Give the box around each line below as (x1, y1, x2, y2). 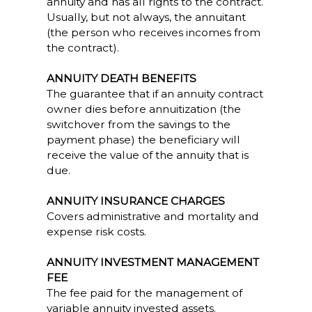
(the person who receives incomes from (46, 26, 260, 39)
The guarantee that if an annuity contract (46, 87, 263, 100)
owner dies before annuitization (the (46, 102, 241, 116)
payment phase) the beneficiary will (46, 133, 240, 146)
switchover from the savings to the (46, 118, 231, 131)
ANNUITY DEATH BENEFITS (46, 72, 196, 85)
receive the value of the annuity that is (46, 148, 249, 162)
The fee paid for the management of (46, 286, 242, 299)
